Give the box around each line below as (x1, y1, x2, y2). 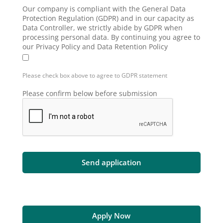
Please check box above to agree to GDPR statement (22, 72, 167, 80)
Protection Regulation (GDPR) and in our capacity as (22, 13, 194, 23)
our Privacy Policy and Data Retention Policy (22, 42, 168, 52)
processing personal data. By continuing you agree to (22, 32, 200, 42)
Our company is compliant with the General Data (22, 4, 186, 14)
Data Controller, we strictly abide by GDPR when (22, 23, 183, 33)
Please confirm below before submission (22, 89, 157, 99)
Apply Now (92, 210, 131, 221)
